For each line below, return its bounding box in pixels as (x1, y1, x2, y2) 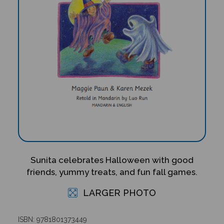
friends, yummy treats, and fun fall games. (26, 166, 197, 177)
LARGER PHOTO (80, 187, 156, 198)
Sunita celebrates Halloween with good (30, 154, 193, 165)
